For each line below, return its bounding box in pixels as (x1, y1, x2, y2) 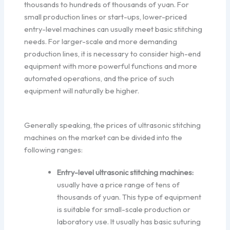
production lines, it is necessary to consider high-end (24, 48, 201, 59)
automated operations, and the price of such (24, 73, 175, 83)
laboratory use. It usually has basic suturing (57, 216, 201, 226)
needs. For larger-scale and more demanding (24, 36, 178, 46)
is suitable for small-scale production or (57, 204, 191, 214)
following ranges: (24, 144, 83, 155)
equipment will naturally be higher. (24, 85, 140, 95)
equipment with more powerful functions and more (24, 61, 198, 71)
